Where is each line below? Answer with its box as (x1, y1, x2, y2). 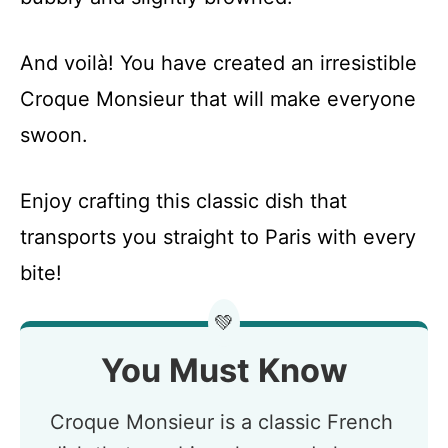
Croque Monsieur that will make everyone (20, 87, 416, 111)
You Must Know (100, 351, 348, 390)
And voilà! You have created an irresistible (20, 51, 417, 75)
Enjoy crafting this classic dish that (20, 189, 347, 213)
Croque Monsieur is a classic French (50, 410, 393, 434)
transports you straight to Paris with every (20, 225, 416, 249)
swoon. (20, 123, 88, 147)
